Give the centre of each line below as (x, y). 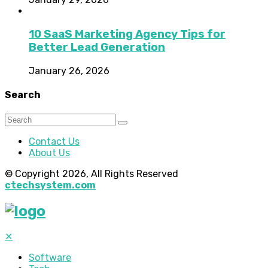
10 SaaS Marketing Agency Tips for (127, 34)
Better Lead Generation (97, 48)
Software (50, 258)
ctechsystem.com (50, 185)
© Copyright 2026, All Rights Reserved (92, 173)
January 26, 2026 (69, 71)
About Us (49, 153)
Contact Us (54, 141)
